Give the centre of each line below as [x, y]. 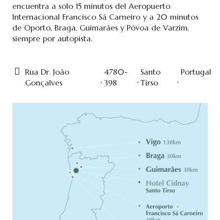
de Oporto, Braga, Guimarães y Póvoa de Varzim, [101, 27]
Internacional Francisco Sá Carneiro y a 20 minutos [105, 16]
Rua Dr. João [47, 71]
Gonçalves [44, 82]
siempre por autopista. [52, 38]
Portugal [196, 71]
